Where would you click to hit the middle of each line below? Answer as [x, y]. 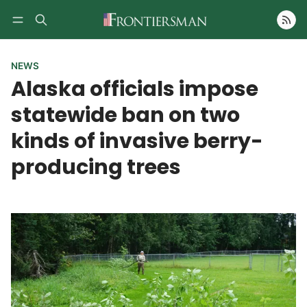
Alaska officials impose [135, 89]
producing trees [96, 167]
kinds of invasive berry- [137, 141]
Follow [254, 39]
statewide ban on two [125, 115]
